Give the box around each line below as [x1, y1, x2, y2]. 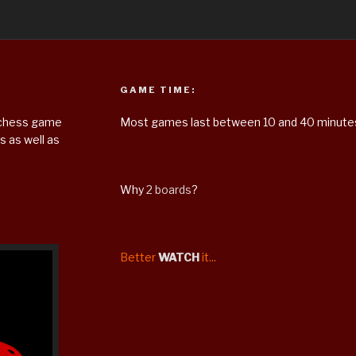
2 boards [145, 182, 192, 196]
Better [119, 250, 156, 264]
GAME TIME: [119, 83, 195, 95]
